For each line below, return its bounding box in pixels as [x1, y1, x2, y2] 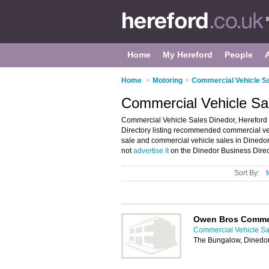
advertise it [133, 147, 169, 155]
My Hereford [163, 50, 213, 59]
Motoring [153, 76, 183, 85]
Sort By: [234, 169, 259, 177]
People [225, 50, 253, 59]
